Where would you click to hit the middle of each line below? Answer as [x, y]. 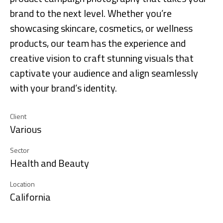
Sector [20, 150]
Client [18, 116]
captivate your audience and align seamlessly [104, 73]
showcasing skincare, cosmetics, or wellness [101, 28]
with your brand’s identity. [63, 88]
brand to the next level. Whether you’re [91, 13]
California [30, 197]
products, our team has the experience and [98, 43]
